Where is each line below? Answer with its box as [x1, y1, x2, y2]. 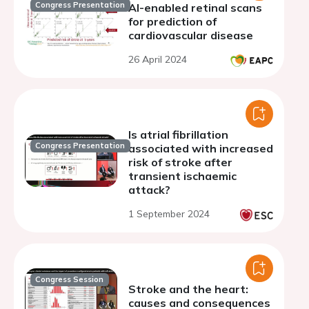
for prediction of [128, 14, 217, 28]
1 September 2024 [128, 208, 210, 220]
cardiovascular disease [128, 28, 253, 42]
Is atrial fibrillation [128, 128, 228, 141]
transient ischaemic [128, 169, 237, 183]
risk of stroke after [128, 155, 232, 169]
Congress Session [35, 275, 104, 285]
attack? [128, 183, 170, 197]
